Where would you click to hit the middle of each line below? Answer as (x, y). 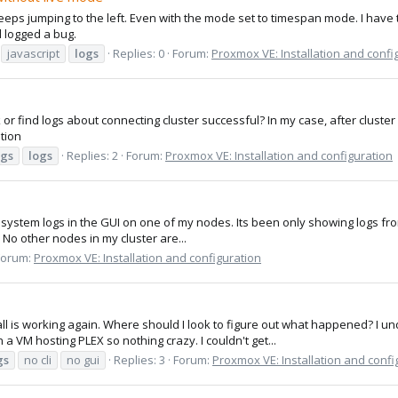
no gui (83, 359)
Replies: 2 (92, 155)
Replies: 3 (139, 359)
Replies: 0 (139, 53)
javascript (33, 53)
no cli (38, 359)
